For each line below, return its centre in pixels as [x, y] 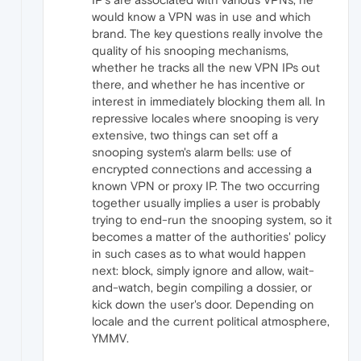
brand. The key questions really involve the [207, 34]
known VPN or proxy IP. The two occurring [206, 186]
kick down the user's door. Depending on [203, 305]
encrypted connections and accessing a [202, 169]
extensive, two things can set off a [185, 135]
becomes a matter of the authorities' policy [209, 237]
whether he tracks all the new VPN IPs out [206, 68]
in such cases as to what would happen [199, 254]
